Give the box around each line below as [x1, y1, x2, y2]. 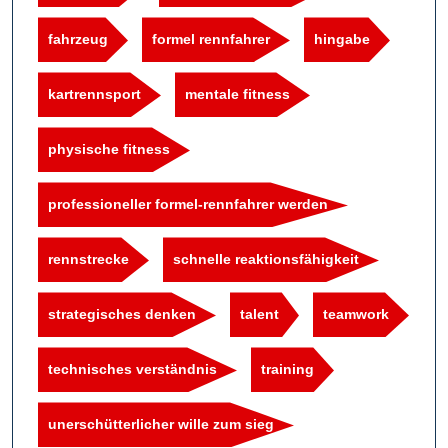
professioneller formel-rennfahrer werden [48, 196, 328, 213]
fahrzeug [48, 31, 108, 48]
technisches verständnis [48, 361, 217, 378]
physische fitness [48, 141, 170, 158]
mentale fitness [185, 86, 290, 103]
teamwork [323, 306, 389, 323]
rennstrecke [48, 251, 129, 268]
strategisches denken [48, 306, 196, 323]
